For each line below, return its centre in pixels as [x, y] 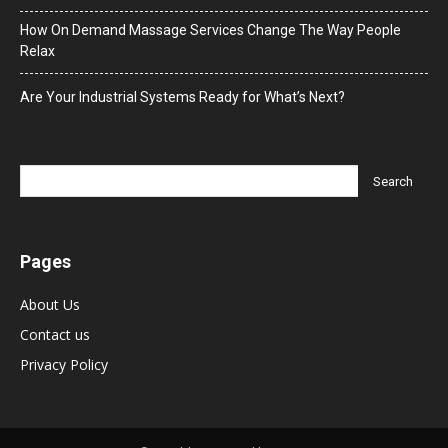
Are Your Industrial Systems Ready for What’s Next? [182, 97]
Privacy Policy [64, 365]
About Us [50, 305]
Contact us [55, 335]
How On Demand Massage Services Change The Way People [210, 30]
